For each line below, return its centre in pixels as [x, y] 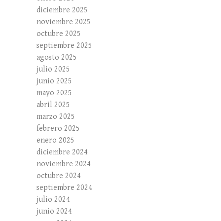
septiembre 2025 [64, 46]
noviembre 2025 [64, 22]
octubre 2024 [59, 176]
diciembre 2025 [62, 10]
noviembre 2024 [64, 164]
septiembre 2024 [64, 188]
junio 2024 [54, 212]
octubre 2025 [59, 34]
